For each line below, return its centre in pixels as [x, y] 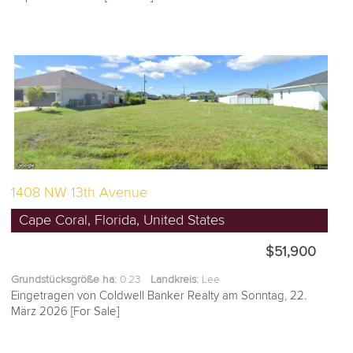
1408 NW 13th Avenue [80, 193]
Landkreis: [175, 280]
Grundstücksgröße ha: [64, 280]
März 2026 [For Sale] [65, 312]
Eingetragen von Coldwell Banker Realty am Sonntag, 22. [159, 296]
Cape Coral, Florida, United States [122, 221]
